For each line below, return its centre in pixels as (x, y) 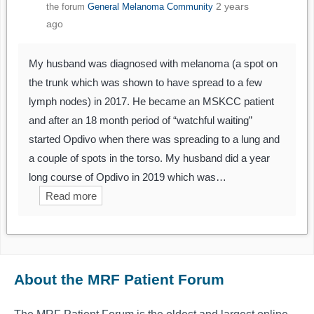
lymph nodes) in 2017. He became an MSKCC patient (151, 101)
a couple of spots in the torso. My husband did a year (149, 158)
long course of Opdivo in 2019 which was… (128, 177)
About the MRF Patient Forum (119, 279)
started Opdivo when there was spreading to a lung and (154, 139)
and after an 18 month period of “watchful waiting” (141, 120)
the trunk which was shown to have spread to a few (145, 82)
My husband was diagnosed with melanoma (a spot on (153, 63)
